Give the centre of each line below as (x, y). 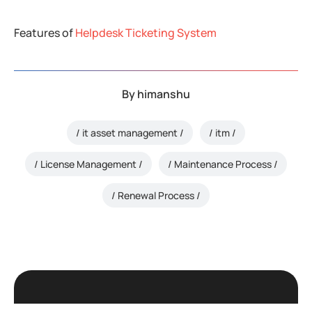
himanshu (164, 94)
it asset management (130, 132)
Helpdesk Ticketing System (146, 33)
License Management (88, 164)
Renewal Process (156, 195)
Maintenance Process (223, 164)
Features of (45, 33)
